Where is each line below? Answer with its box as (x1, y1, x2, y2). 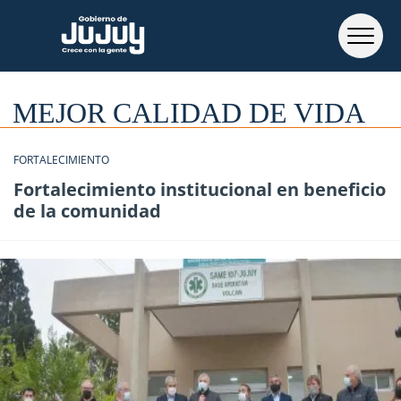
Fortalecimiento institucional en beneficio (13, 177, 386, 201)
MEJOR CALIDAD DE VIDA (13, 97, 365, 129)
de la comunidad (13, 199, 161, 223)
